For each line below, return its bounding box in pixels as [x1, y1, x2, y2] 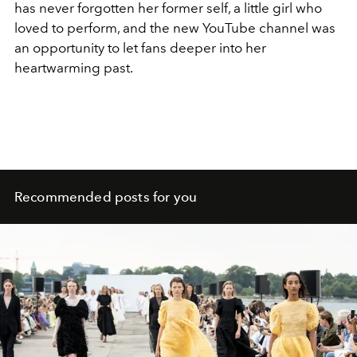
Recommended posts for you [14, 188, 197, 205]
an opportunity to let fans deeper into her [14, 39, 266, 56]
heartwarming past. [14, 59, 133, 76]
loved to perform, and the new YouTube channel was [14, 19, 335, 36]
